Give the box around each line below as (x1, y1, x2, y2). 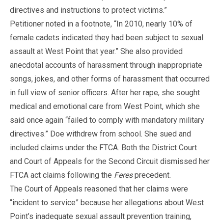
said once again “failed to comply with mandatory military (10, 115, 204, 125)
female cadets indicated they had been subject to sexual (10, 32, 203, 42)
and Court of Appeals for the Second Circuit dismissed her (10, 156, 210, 166)
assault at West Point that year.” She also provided (10, 46, 183, 56)
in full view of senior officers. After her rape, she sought (10, 87, 200, 97)
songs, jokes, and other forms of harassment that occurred (10, 74, 210, 83)
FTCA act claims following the (10, 170, 114, 180)
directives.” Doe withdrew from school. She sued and (10, 129, 191, 138)
